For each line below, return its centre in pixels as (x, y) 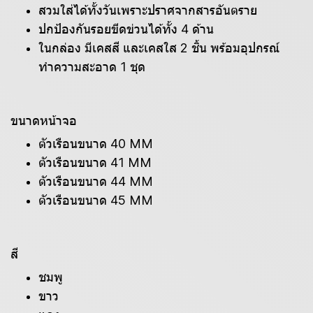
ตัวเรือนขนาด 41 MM (95, 162)
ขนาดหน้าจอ (44, 121)
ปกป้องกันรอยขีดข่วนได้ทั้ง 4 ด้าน (126, 29)
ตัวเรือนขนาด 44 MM (96, 181)
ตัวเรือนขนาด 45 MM (96, 200)
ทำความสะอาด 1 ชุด (92, 67)
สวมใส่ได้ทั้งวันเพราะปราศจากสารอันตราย (148, 10)
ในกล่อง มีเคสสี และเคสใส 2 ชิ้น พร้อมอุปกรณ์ (159, 48)
